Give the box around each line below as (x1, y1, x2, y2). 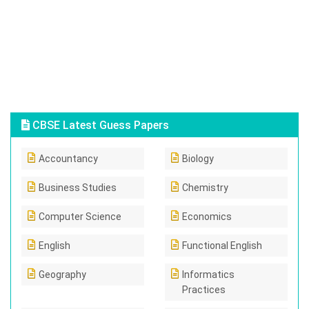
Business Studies (39, 182, 117, 193)
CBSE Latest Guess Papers (30, 119, 169, 132)
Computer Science (39, 211, 121, 222)
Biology (182, 153, 214, 164)
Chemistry (182, 182, 228, 193)
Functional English (182, 240, 262, 251)
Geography (39, 269, 86, 280)
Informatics (182, 269, 235, 280)
